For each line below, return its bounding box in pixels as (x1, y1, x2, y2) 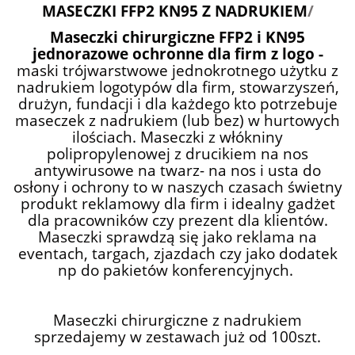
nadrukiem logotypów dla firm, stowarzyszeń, (16, 76, 339, 97)
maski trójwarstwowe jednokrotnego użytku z (17, 59, 338, 80)
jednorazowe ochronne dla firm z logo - (32, 43, 323, 63)
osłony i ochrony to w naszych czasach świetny (13, 176, 342, 197)
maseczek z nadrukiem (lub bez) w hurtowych (15, 109, 340, 130)
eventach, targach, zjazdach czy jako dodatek (17, 242, 338, 263)
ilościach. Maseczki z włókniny (72, 126, 283, 147)
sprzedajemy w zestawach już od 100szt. (34, 326, 321, 346)
